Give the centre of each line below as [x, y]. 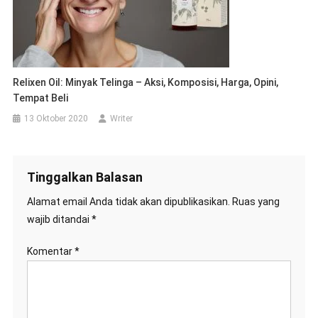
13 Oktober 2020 [56, 119]
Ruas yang [256, 202]
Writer [122, 119]
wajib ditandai [59, 219]
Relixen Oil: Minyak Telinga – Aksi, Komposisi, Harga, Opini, [146, 82]
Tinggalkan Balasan [84, 177]
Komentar [50, 251]
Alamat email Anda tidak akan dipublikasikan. [128, 202]
